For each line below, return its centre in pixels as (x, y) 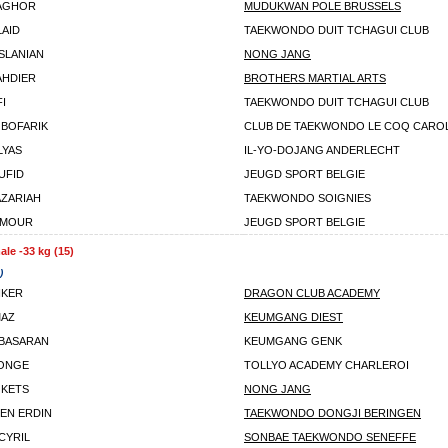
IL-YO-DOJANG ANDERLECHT (322, 150)
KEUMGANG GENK (293, 341)
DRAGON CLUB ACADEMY (312, 293)
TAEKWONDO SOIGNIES (307, 198)
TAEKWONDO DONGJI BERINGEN (332, 413)
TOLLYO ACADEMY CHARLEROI (326, 365)
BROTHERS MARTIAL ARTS (315, 78)
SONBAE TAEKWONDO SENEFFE (330, 437)
